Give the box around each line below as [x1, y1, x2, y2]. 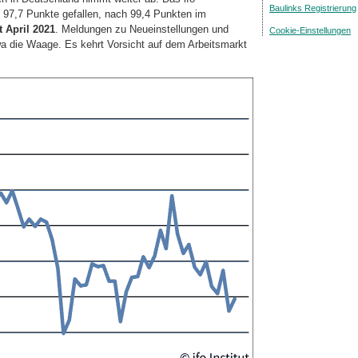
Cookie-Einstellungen [269, 26, 351, 35]
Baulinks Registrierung [269, 3, 356, 13]
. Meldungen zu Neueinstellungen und [55, 23, 229, 36]
